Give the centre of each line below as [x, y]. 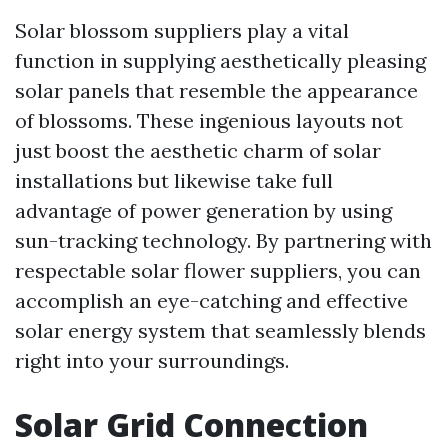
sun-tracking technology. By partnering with [223, 241]
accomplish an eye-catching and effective [211, 301]
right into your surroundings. [152, 361]
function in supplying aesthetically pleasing [220, 61]
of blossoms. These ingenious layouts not [209, 121]
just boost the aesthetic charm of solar [198, 151]
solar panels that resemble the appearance [216, 91]
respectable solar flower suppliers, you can [218, 271]
